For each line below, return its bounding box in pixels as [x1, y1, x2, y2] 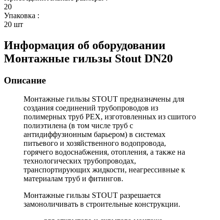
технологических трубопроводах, [24, 157, 136, 165]
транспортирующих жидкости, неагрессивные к [24, 165, 185, 174]
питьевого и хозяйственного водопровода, [24, 139, 166, 148]
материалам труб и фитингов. [24, 174, 123, 183]
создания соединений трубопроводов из [24, 104, 158, 112]
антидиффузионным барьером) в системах [24, 130, 165, 139]
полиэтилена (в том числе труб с [24, 121, 133, 130]
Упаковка [4, 11, 35, 20]
